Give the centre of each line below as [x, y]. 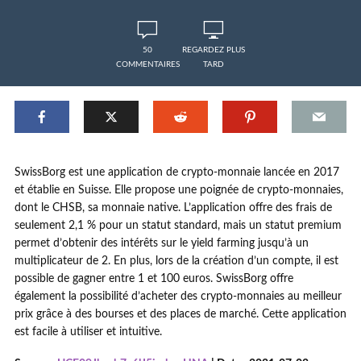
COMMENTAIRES [147, 64]
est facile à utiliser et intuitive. [88, 332]
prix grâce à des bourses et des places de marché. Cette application [180, 314]
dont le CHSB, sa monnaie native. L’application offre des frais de [173, 208]
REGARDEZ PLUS [214, 50]
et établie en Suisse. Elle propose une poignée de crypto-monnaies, [179, 190]
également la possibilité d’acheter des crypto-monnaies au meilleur [178, 297]
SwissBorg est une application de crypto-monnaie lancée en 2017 [177, 172]
